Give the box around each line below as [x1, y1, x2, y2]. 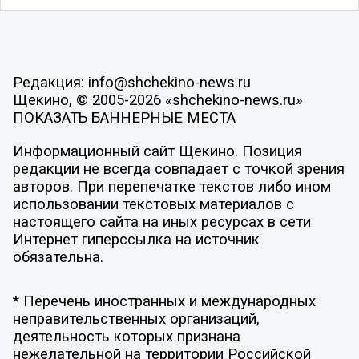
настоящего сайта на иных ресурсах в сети [12, 212, 311, 231]
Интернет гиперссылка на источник [12, 230, 260, 248]
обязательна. [12, 248, 103, 266]
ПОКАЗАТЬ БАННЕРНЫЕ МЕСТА [12, 109, 236, 127]
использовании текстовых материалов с [12, 195, 294, 213]
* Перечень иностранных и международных [12, 292, 316, 311]
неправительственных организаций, [12, 310, 260, 329]
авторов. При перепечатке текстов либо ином [12, 177, 331, 196]
